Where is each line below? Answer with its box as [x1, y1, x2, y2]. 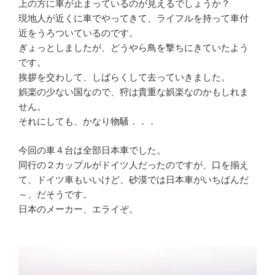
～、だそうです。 [18, 188, 92, 200]
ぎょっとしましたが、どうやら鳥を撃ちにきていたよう [18, 42, 249, 54]
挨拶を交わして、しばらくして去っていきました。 [18, 72, 230, 83]
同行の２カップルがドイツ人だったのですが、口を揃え [18, 159, 249, 171]
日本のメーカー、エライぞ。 [18, 203, 138, 215]
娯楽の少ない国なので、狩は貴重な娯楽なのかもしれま [18, 87, 249, 98]
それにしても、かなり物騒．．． [18, 116, 157, 128]
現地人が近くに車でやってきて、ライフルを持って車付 [18, 13, 249, 25]
